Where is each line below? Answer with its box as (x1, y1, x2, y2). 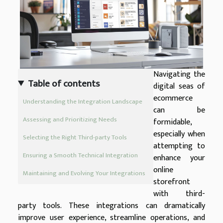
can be (153, 103, 205, 117)
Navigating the (153, 67, 205, 81)
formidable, (153, 115, 192, 129)
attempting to (153, 139, 205, 153)
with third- (153, 187, 205, 201)
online (153, 163, 173, 177)
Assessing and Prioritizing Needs (23, 114, 117, 125)
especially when (153, 127, 205, 141)
